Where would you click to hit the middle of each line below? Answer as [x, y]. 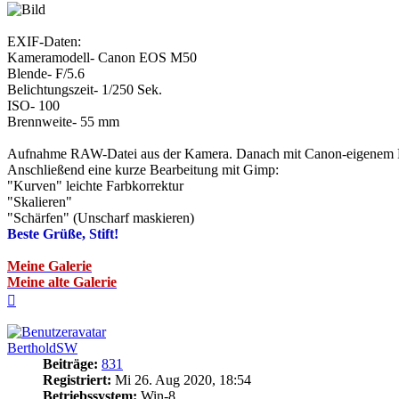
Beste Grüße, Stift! [63, 234]
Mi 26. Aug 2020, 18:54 [181, 380]
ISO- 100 [33, 106]
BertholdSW [42, 348]
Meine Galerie [49, 266]
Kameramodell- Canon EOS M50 [102, 58]
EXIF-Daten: [44, 42]
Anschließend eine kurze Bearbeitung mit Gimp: [143, 170]
